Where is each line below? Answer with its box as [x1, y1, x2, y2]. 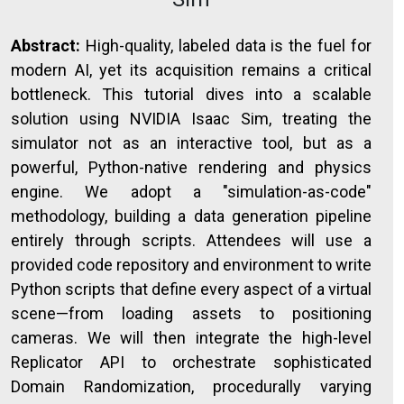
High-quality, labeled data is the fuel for [80, 36, 372, 55]
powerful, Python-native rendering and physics [11, 158, 372, 177]
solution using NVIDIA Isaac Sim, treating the [11, 109, 372, 128]
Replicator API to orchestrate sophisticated [11, 353, 372, 372]
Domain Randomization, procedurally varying [11, 377, 372, 396]
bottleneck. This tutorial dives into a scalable [11, 85, 372, 104]
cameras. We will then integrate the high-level [11, 328, 372, 347]
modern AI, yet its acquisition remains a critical [11, 60, 372, 79]
